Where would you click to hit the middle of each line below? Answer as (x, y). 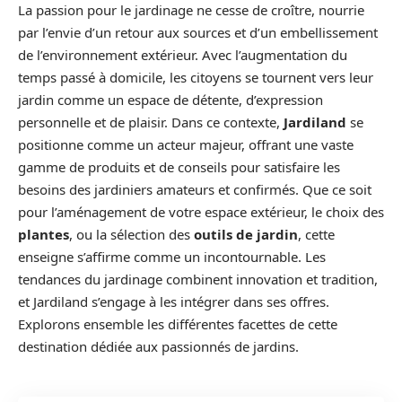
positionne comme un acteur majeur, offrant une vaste (186, 145)
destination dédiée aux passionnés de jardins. (158, 347)
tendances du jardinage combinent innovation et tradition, (198, 280)
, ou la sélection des (131, 235)
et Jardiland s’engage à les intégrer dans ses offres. (174, 302)
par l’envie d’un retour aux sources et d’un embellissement (198, 33)
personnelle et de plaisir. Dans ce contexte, (151, 122)
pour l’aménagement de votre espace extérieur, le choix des (201, 212)
